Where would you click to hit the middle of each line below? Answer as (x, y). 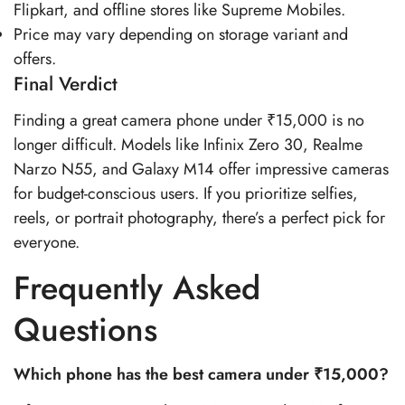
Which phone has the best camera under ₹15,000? (201, 374)
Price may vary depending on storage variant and (181, 34)
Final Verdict (66, 84)
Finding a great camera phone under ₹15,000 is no (189, 120)
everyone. (47, 242)
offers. (35, 58)
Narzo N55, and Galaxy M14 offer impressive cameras (201, 169)
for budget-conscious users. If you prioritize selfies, (186, 193)
